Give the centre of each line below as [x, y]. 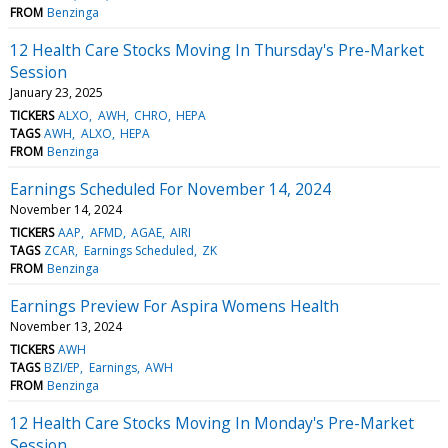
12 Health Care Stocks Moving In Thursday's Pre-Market [217, 49]
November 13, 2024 [66, 326]
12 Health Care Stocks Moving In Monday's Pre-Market [212, 422]
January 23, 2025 [56, 92]
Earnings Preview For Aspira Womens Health [174, 305]
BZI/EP [62, 367]
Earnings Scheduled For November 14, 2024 [170, 188]
